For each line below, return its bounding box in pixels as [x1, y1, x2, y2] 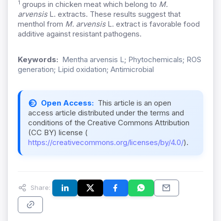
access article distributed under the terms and [28, 108, 184, 118]
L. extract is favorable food [106, 19, 200, 29]
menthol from [18, 19, 65, 29]
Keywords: [18, 55, 58, 65]
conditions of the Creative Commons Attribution [28, 118, 189, 128]
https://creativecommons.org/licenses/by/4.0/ [28, 138, 184, 147]
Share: [29, 183, 50, 191]
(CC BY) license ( [28, 128, 88, 138]
